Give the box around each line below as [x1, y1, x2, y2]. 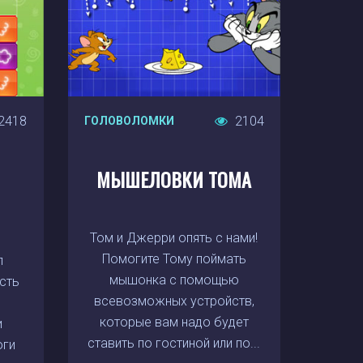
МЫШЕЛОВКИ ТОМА [96, 164, 251, 194]
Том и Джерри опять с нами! [90, 230, 258, 246]
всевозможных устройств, [93, 293, 254, 309]
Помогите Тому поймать [101, 251, 246, 267]
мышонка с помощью [109, 272, 239, 288]
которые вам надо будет [99, 314, 249, 330]
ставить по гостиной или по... [88, 335, 261, 351]
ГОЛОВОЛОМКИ [83, 114, 174, 127]
